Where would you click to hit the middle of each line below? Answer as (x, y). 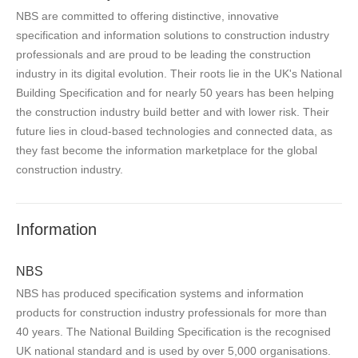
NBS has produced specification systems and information (160, 293)
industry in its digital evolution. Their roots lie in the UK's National (179, 73)
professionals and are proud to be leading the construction (163, 54)
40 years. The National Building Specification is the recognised (173, 331)
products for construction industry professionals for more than (171, 312)
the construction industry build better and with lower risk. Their (173, 111)
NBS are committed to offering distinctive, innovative (147, 16)
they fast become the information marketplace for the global (167, 150)
